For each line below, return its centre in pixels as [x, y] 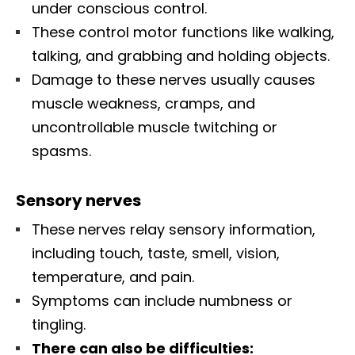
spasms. [61, 151]
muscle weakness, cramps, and [143, 103]
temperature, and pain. [113, 277]
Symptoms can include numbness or [162, 300]
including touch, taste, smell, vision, [156, 253]
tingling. [59, 324]
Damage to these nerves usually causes [174, 79]
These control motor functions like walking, [183, 32]
